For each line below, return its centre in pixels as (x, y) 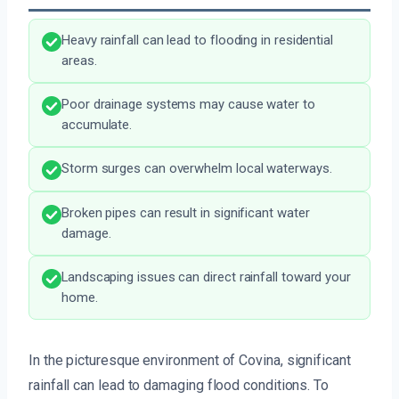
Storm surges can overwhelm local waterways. (197, 169)
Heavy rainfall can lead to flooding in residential (198, 41)
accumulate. (97, 125)
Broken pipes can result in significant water (186, 213)
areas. (79, 61)
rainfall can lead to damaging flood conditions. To (179, 386)
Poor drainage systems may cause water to (188, 105)
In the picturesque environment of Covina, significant (190, 361)
